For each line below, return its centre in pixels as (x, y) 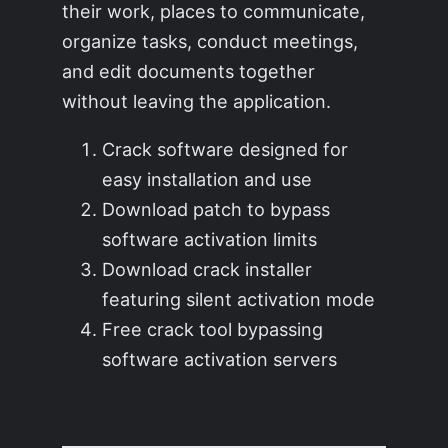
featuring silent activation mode (239, 298)
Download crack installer (207, 268)
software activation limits (210, 238)
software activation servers (220, 358)
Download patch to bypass (216, 208)
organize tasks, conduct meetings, (210, 40)
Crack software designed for (225, 148)
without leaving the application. (197, 100)
